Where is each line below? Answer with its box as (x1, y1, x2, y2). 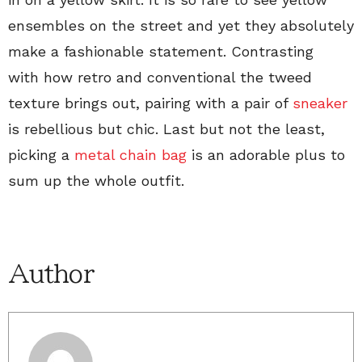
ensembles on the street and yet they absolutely (8, 17, 354, 34)
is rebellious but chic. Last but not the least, (8, 120, 325, 137)
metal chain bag (74, 146, 187, 163)
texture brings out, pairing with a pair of (8, 95, 293, 112)
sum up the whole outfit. (8, 172, 184, 189)
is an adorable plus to (187, 146, 345, 163)
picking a (8, 146, 74, 163)
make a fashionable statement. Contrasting (8, 43, 314, 60)
